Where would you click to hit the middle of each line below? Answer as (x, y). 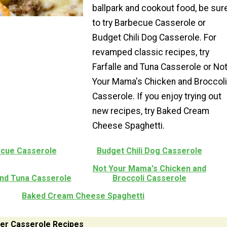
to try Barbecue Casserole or (149, 23)
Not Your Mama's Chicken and (149, 168)
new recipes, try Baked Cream (150, 111)
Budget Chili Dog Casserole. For (154, 38)
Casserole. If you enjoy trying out (157, 97)
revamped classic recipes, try (150, 52)
